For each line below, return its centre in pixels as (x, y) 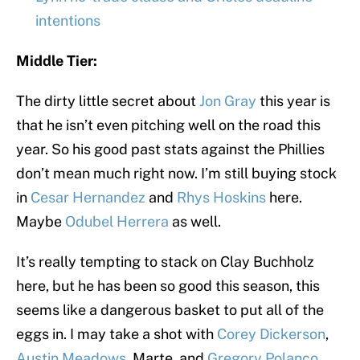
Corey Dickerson (271, 334)
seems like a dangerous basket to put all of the (170, 310)
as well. (195, 222)
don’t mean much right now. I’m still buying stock (176, 174)
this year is (293, 101)
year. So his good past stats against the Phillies (170, 149)
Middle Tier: (57, 61)
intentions (68, 21)
